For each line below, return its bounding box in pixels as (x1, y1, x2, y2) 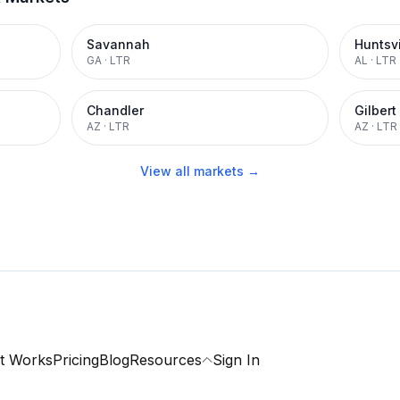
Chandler (87, 103, 144, 118)
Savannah (87, 37, 150, 52)
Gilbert (354, 103, 396, 118)
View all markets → (140, 163, 260, 179)
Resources (129, 351, 202, 369)
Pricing (52, 351, 99, 369)
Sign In (212, 351, 260, 369)
